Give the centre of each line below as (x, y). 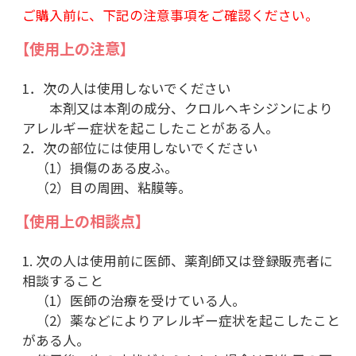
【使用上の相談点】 (82, 221)
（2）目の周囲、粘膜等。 (106, 187)
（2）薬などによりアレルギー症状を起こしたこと (181, 320)
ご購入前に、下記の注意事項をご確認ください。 (170, 15)
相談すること (62, 280)
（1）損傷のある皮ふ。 (100, 167)
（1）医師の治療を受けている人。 (133, 300)
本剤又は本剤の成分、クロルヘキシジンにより (177, 108)
